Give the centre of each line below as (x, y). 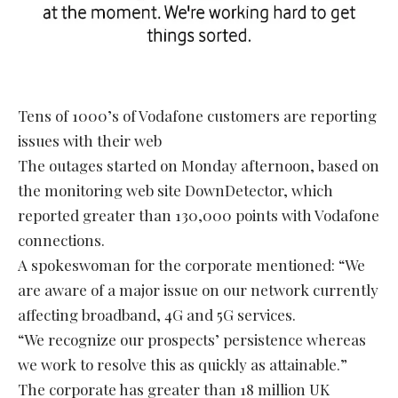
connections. (61, 239)
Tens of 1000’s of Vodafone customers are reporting (197, 115)
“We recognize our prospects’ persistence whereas (192, 339)
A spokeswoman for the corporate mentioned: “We (191, 264)
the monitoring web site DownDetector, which (175, 190)
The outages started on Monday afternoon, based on (199, 165)
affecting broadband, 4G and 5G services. (157, 314)
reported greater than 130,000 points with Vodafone (199, 215)
